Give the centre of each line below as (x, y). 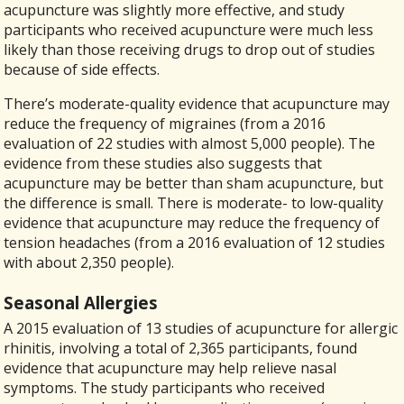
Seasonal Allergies (81, 302)
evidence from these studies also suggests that (163, 164)
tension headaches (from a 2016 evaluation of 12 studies (195, 243)
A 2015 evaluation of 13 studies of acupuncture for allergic (201, 329)
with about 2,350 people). (89, 263)
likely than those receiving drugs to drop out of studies (190, 50)
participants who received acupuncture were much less (189, 30)
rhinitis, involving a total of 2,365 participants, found (181, 349)
